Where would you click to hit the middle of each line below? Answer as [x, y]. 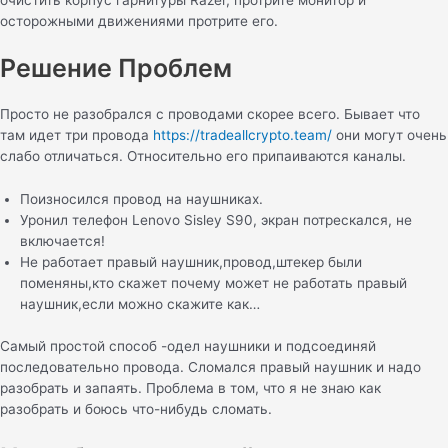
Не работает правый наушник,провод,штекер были [191, 262]
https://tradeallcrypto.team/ [242, 135]
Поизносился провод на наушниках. [141, 199]
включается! [62, 241]
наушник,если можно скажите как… [140, 304]
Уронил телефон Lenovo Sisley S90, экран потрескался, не [216, 220]
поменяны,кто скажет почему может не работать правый [213, 283]
